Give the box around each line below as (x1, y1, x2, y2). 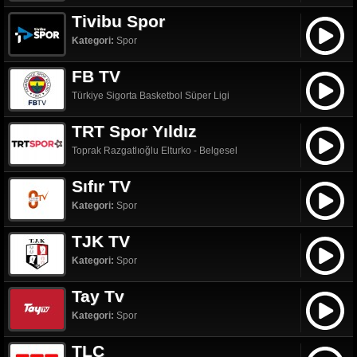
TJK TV (72, 232, 130, 250)
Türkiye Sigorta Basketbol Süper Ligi (72, 90, 229, 101)
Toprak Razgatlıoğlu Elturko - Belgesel (72, 145, 237, 156)
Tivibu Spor (72, 12, 165, 30)
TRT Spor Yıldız (72, 122, 197, 140)
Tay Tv (72, 287, 124, 305)
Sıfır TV (72, 177, 131, 195)
